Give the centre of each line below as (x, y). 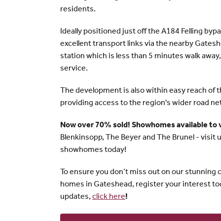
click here (109, 197)
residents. (78, 10)
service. (74, 69)
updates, (75, 197)
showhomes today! (93, 150)
